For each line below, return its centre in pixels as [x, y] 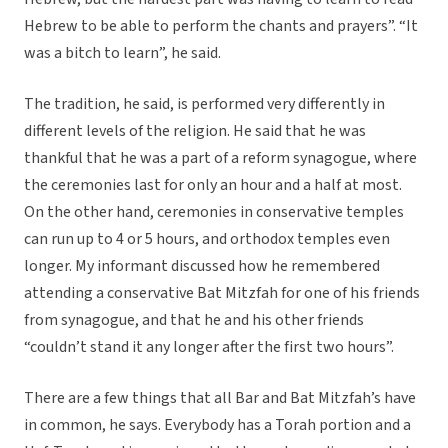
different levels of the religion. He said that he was [195, 131]
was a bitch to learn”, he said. [122, 53]
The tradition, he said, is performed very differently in [204, 104]
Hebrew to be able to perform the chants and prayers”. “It [221, 26]
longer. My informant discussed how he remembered [202, 266]
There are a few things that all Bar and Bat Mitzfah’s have [220, 398]
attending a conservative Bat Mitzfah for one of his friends [222, 293]
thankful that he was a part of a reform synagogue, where [220, 158]
